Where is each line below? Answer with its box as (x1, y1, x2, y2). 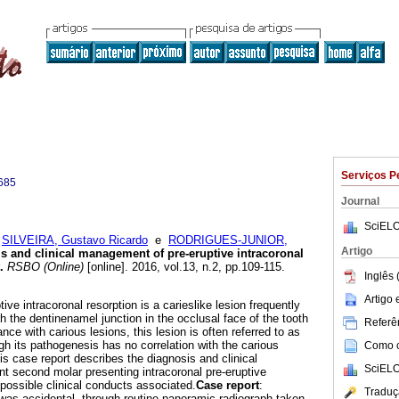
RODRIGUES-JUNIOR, (168, 233, 288, 248)
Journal (341, 195, 379, 208)
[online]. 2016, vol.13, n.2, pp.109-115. (84, 260, 285, 274)
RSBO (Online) (4, 260, 84, 274)
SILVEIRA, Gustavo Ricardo (2, 233, 148, 248)
